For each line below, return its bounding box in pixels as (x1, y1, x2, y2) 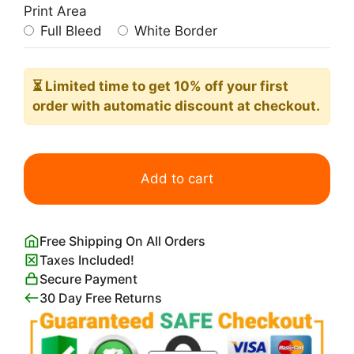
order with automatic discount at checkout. (32, 98, 320, 114)
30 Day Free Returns (40, 289, 162, 306)
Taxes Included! (40, 251, 134, 268)
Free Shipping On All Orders (40, 232, 205, 249)
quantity (23, 205, 74, 221)
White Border (130, 22, 217, 39)
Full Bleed (36, 22, 102, 39)
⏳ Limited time (32, 78, 132, 94)
